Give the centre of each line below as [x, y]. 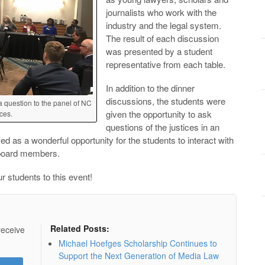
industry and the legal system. [164, 25]
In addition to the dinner [150, 88]
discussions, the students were [166, 101]
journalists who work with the [161, 12]
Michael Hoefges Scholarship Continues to [138, 243]
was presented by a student [159, 51]
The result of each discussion [162, 38]
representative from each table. [166, 64]
